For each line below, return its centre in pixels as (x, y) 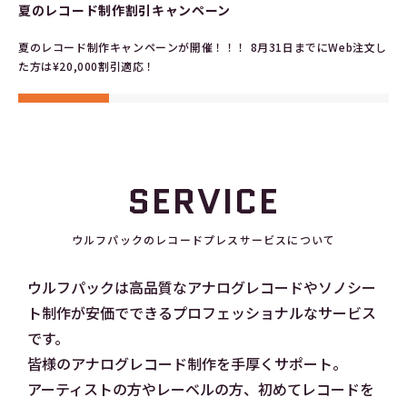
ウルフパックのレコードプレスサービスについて (203, 239)
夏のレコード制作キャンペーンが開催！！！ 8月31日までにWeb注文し (203, 46)
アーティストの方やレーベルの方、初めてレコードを (201, 388)
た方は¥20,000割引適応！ (87, 65)
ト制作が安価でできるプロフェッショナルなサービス (202, 312)
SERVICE (203, 201)
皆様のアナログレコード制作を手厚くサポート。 (187, 363)
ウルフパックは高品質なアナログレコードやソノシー (202, 287)
